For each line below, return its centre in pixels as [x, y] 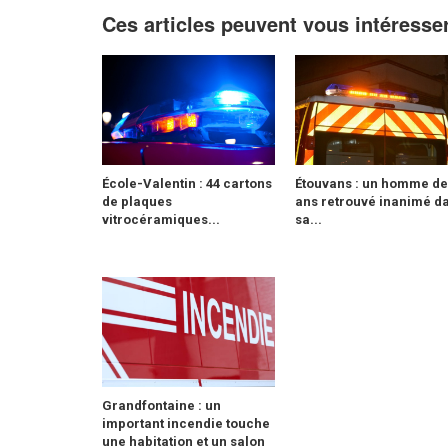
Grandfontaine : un [161, 405]
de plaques [137, 201]
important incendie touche [186, 423]
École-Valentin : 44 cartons [187, 183]
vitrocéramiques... [161, 219]
